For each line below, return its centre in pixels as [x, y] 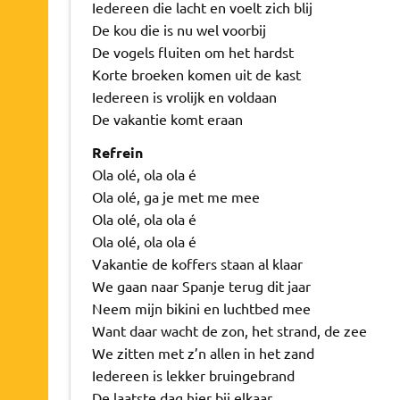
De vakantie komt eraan [167, 118]
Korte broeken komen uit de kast [196, 74]
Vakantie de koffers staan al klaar [197, 263]
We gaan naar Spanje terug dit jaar [201, 285]
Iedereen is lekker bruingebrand [193, 375]
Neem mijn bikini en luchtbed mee [201, 308]
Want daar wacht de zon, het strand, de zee [229, 330]
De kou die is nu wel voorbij [179, 29]
